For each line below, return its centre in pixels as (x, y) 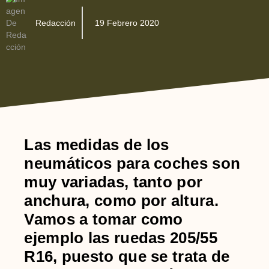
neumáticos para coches (116, 163)
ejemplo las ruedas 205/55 (121, 237)
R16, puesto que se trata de (127, 256)
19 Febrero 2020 (127, 23)
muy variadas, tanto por (113, 182)
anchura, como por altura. (121, 200)
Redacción (56, 23)
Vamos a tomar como (104, 219)
